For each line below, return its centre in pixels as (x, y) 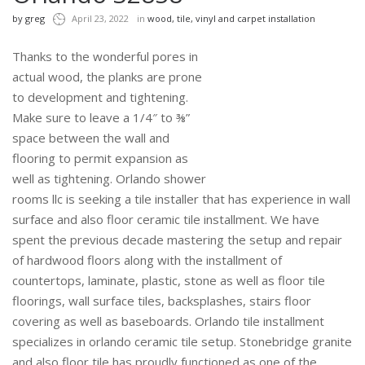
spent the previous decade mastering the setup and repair (177, 239)
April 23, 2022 (100, 18)
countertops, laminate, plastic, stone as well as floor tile (169, 280)
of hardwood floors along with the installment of (147, 259)
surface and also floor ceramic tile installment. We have (166, 219)
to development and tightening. (100, 97)
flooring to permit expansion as (100, 158)
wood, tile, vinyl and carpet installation (231, 18)
